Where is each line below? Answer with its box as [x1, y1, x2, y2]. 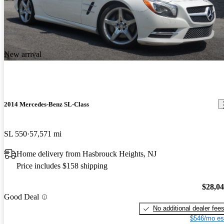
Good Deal [4, 192, 39, 201]
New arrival [4, 49, 41, 58]
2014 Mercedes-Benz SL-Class [4, 100, 89, 108]
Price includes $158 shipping [16, 161, 107, 170]
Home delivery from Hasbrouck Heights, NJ [16, 149, 156, 158]
